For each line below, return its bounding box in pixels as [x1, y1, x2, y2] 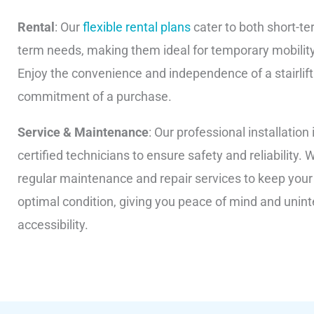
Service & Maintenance [18, 125, 149, 140]
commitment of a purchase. [18, 89, 172, 104]
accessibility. [18, 217, 88, 233]
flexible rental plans [83, 20, 191, 35]
